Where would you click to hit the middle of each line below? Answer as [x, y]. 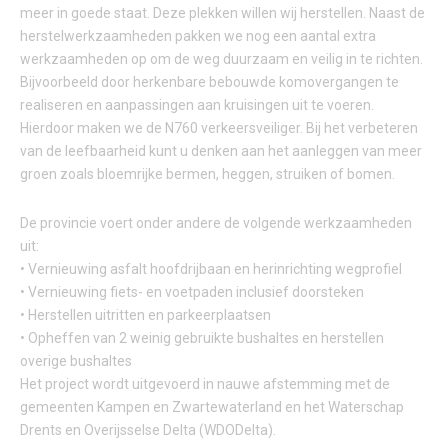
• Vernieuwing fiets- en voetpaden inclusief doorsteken [192, 292]
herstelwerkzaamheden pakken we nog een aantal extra [198, 36]
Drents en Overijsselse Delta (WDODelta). [148, 430]
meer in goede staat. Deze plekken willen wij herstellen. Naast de [222, 13]
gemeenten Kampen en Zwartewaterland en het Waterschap [212, 407]
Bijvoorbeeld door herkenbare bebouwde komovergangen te [209, 82]
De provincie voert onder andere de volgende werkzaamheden [216, 223]
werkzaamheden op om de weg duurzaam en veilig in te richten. [221, 59]
